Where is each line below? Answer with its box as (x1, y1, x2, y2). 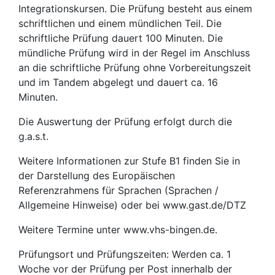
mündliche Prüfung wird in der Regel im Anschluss (18, 47, 250, 60)
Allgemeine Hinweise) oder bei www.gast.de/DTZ (18, 199, 246, 212)
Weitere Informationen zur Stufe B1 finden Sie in (18, 155, 240, 168)
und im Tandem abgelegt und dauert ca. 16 (18, 76, 218, 89)
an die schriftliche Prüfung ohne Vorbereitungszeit (18, 61, 251, 74)
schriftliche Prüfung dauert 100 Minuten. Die (18, 32, 223, 45)
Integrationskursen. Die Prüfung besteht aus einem (18, 2, 252, 15)
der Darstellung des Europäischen (18, 169, 175, 182)
